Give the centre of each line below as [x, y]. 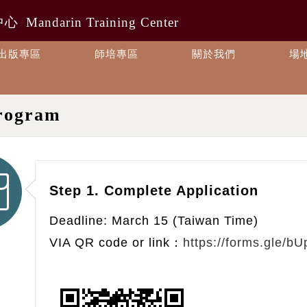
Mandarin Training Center [103, 22]
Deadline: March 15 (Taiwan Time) [153, 220]
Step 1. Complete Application [153, 190]
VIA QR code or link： [116, 242]
